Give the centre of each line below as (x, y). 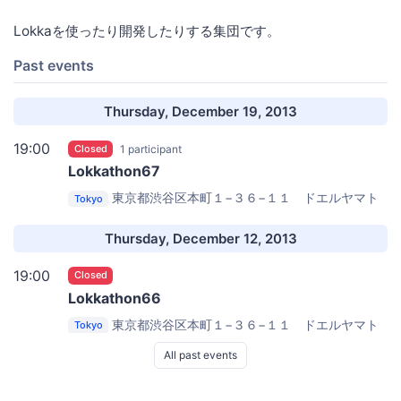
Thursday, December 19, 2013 (200, 111)
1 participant (151, 149)
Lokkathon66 (115, 298)
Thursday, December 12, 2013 (200, 238)
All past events (200, 355)
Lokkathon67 (114, 171)
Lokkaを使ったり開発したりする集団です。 (147, 30)
